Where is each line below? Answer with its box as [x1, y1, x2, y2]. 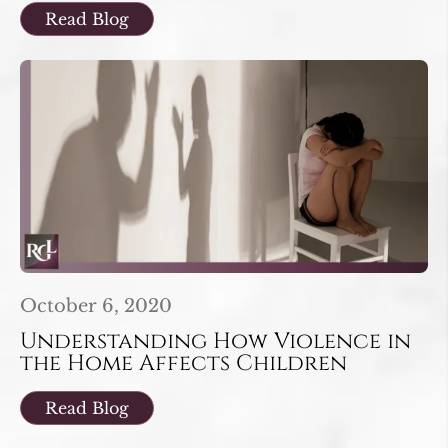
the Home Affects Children [20, 349, 347, 379]
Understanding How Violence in [20, 327, 411, 357]
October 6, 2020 [20, 295, 172, 318]
